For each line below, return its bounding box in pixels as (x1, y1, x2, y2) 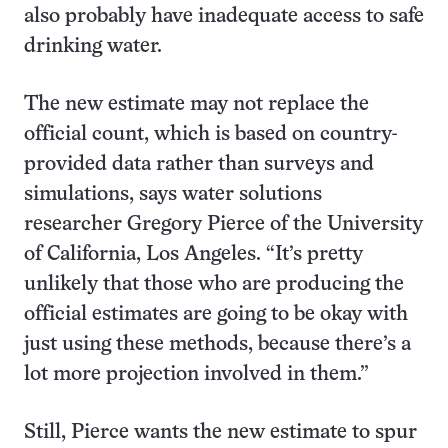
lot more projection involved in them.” (24, 365, 369, 384)
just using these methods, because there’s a (24, 335, 411, 354)
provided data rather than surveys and (24, 155, 374, 174)
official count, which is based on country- (24, 125, 398, 144)
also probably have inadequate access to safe (24, 7, 424, 26)
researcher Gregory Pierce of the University (24, 215, 423, 234)
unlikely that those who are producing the (24, 275, 404, 294)
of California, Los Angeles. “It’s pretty (24, 245, 363, 264)
